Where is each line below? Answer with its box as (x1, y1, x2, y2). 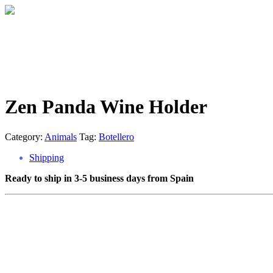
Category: (5, 131, 44, 142)
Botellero (99, 131, 134, 142)
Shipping (29, 152, 64, 163)
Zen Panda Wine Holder (5, 96, 207, 118)
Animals (44, 131, 77, 142)
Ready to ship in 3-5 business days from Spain (5, 172, 194, 183)
